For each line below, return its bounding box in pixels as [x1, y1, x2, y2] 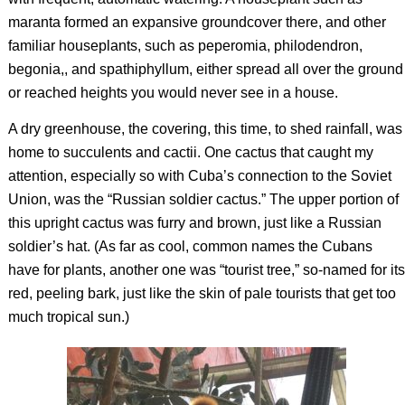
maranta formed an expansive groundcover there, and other [7, 14, 386, 31]
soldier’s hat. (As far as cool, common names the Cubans [7, 239, 372, 255]
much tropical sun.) [7, 309, 129, 325]
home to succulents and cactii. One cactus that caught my [7, 145, 373, 161]
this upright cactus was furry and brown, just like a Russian [7, 215, 381, 231]
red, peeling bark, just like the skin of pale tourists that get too [7, 286, 396, 302]
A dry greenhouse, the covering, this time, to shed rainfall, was [7, 121, 402, 137]
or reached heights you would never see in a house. [7, 85, 338, 101]
